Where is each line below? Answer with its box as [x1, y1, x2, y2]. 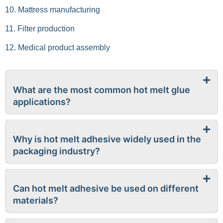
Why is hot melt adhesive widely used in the [13, 134, 201, 144]
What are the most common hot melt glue [13, 85, 190, 95]
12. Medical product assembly [5, 43, 110, 52]
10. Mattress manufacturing [5, 5, 100, 14]
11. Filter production [5, 24, 75, 33]
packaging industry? [13, 146, 100, 156]
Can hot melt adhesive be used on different [13, 183, 199, 194]
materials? [13, 195, 58, 206]
